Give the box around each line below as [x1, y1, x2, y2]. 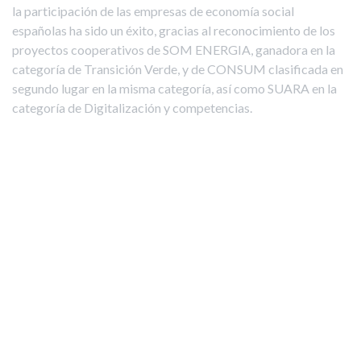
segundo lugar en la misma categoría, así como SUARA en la [12, 81, 337, 96]
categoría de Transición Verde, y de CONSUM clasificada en [12, 61, 343, 77]
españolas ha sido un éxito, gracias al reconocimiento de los [12, 23, 335, 38]
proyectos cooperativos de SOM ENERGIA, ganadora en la [12, 42, 335, 57]
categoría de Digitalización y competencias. [12, 100, 252, 115]
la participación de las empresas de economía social [12, 3, 294, 19]
